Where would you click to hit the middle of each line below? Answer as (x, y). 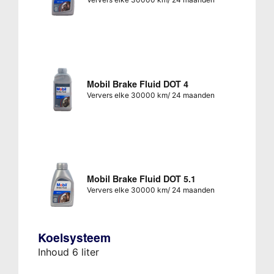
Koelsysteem (74, 238)
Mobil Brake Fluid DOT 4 (137, 84)
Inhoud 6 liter (68, 252)
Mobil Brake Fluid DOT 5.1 (141, 179)
